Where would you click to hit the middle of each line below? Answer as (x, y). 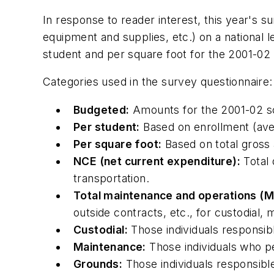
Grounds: (98, 264)
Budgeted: (102, 109)
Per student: (107, 127)
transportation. (112, 178)
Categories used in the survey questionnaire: (158, 82)
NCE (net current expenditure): (157, 161)
